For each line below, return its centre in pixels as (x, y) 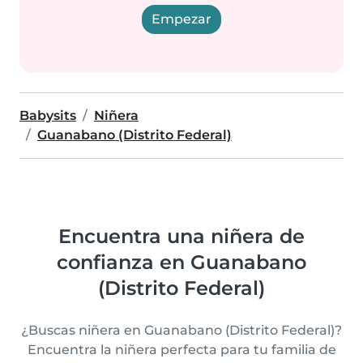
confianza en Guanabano (181, 262)
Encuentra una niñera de (181, 236)
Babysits (48, 115)
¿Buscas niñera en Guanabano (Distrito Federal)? (181, 330)
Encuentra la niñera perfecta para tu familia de (181, 350)
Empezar (181, 19)
